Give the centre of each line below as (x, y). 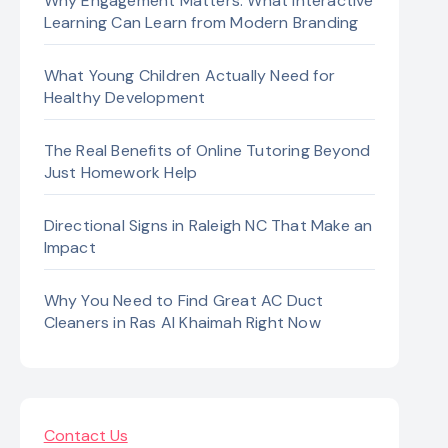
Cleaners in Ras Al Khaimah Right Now (182, 322)
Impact (69, 247)
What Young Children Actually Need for (189, 75)
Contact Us (85, 435)
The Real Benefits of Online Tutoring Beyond (207, 150)
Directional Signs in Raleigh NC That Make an (208, 225)
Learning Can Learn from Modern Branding (201, 22)
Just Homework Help (120, 172)
